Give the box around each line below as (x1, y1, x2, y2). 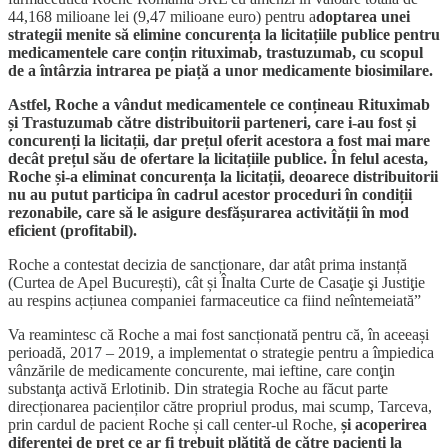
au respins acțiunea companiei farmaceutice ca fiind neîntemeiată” (8, 291, 421, 309)
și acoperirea (341, 415, 427, 433)
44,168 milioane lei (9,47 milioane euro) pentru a (8, 7, 316, 25)
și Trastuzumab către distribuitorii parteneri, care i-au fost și (8, 113, 416, 131)
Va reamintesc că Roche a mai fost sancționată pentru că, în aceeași (8, 325, 429, 343)
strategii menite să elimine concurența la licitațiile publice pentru (8, 25, 440, 43)
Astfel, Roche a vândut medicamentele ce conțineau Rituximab (8, 95, 430, 113)
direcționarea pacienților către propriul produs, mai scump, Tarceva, (8, 397, 432, 415)
